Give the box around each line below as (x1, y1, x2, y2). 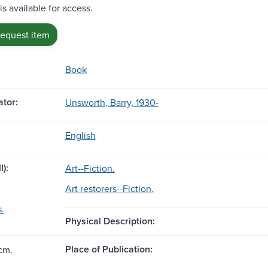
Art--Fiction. (65, 161, 115, 175)
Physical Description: (65, 214, 155, 228)
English (65, 128, 96, 142)
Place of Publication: (65, 242, 153, 256)
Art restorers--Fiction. (65, 181, 154, 195)
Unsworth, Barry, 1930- (65, 95, 159, 109)
